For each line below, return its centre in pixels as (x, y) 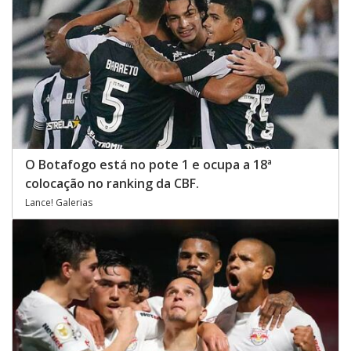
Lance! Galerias (59, 203)
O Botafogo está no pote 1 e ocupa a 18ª (148, 165)
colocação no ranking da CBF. (112, 184)
